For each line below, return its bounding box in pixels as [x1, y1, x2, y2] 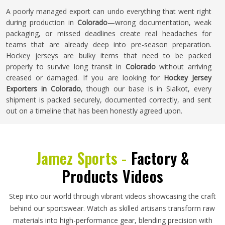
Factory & [131, 147, 189, 169]
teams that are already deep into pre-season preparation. [6, 40, 211, 49]
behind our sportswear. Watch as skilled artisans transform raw [10, 203, 215, 213]
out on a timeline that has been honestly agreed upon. [6, 106, 182, 116]
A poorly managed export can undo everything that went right [6, 7, 211, 16]
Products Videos [62, 165, 163, 187]
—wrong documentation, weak [107, 18, 211, 27]
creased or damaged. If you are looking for [6, 73, 164, 82]
